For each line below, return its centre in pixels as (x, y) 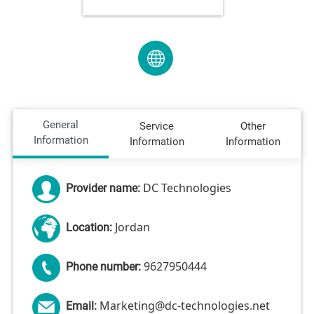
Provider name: (104, 189)
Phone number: (104, 267)
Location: (90, 228)
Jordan (132, 227)
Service (157, 126)
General (61, 125)
